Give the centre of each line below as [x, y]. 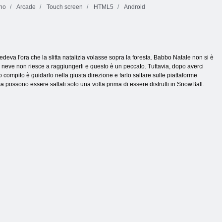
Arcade [26, 7]
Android [134, 7]
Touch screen [64, 7]
